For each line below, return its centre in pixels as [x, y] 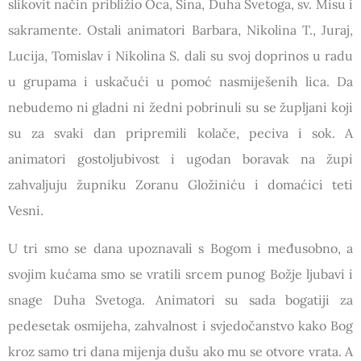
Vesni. [26, 210]
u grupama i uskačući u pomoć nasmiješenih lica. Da [180, 81]
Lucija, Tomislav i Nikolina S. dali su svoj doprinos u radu [180, 55]
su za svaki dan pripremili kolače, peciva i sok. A [180, 133]
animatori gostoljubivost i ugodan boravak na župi [180, 158]
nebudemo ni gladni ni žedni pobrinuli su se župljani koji [180, 107]
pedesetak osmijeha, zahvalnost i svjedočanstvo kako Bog [180, 325]
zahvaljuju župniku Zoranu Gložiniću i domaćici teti [180, 184]
